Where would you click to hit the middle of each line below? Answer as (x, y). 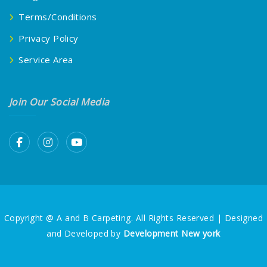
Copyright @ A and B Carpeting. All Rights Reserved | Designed (133, 218)
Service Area (46, 60)
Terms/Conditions (58, 17)
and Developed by (85, 234)
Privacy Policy (49, 38)
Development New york (172, 234)
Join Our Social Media (59, 102)
